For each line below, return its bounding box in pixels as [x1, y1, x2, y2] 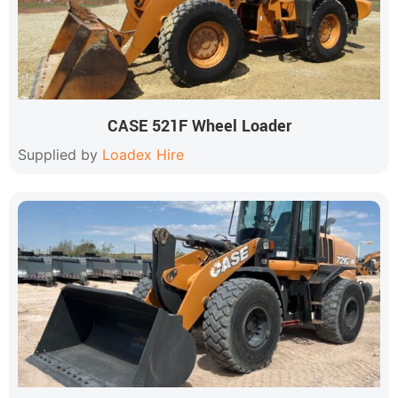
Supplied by [18, 146, 102, 163]
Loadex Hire [102, 146, 184, 163]
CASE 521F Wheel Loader [107, 115, 291, 138]
